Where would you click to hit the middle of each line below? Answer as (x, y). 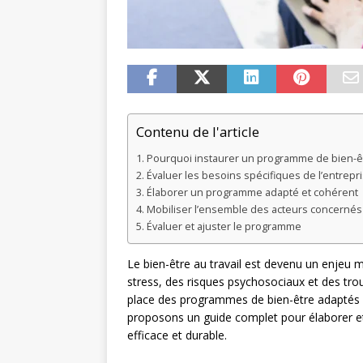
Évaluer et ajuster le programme (224, 227)
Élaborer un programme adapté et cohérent (252, 193)
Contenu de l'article (198, 132)
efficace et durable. (177, 335)
